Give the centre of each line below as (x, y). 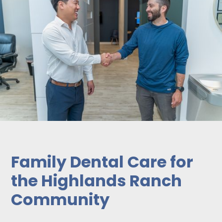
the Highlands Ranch (97, 181)
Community (60, 200)
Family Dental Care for (102, 162)
